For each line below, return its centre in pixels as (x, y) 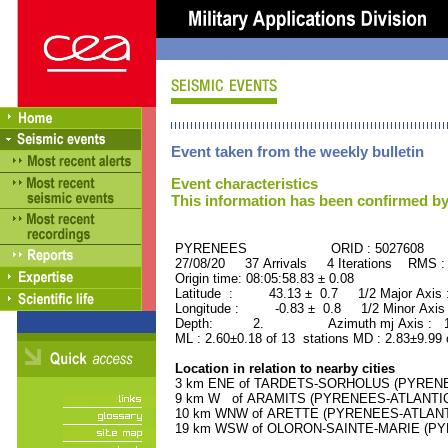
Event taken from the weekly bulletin (297, 151)
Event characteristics (244, 183)
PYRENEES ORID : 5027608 (297, 248)
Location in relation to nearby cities (283, 368)
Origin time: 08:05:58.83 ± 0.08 (262, 278)
